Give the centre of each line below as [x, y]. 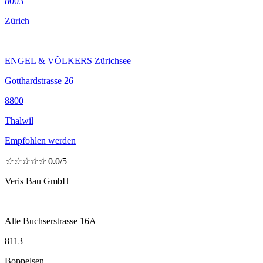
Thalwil [19, 121]
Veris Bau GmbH [37, 181]
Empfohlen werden [40, 141]
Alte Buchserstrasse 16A [50, 221]
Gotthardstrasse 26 [39, 81]
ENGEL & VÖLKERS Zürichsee [68, 61]
